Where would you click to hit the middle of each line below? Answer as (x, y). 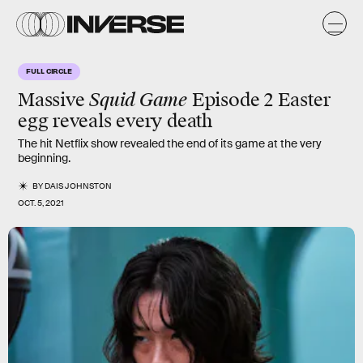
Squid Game (139, 100)
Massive (54, 100)
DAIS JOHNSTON (79, 186)
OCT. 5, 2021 (41, 203)
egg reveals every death (115, 121)
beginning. (44, 158)
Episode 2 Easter (259, 100)
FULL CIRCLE (49, 70)
